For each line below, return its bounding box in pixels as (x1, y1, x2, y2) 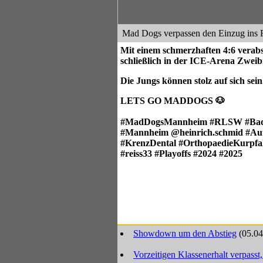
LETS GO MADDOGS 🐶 (120, 96, 225, 106)
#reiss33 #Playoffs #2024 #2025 (120, 149, 242, 159)
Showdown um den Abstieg (133, 228, 237, 238)
